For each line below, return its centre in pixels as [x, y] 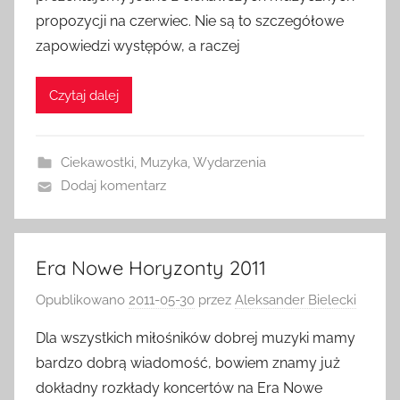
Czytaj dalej [84, 95]
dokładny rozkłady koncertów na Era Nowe [179, 387]
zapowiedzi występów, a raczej [138, 46]
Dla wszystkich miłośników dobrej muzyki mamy [196, 337]
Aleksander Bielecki [296, 300]
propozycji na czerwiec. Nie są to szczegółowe [190, 21]
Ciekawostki [97, 162]
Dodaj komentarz [113, 186]
